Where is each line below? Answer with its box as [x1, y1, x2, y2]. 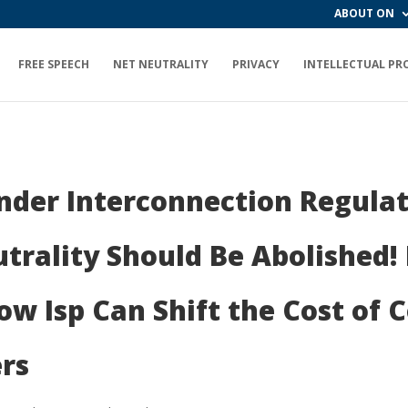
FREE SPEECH [18, 56, 89, 72]
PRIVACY [232, 56, 280, 72]
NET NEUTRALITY [113, 56, 209, 72]
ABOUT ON [334, 5, 394, 21]
